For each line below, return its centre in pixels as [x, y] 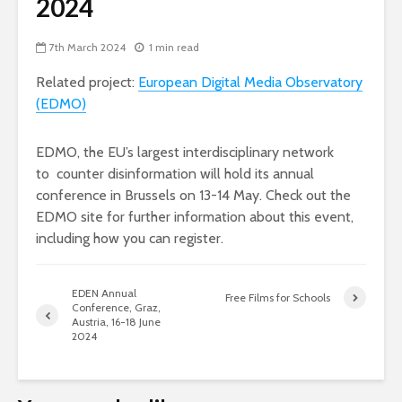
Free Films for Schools [278, 297]
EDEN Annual [104, 293]
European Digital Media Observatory [250, 82]
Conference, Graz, [116, 307]
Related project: [87, 82]
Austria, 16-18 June [116, 322]
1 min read [174, 48]
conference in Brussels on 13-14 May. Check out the [193, 195]
